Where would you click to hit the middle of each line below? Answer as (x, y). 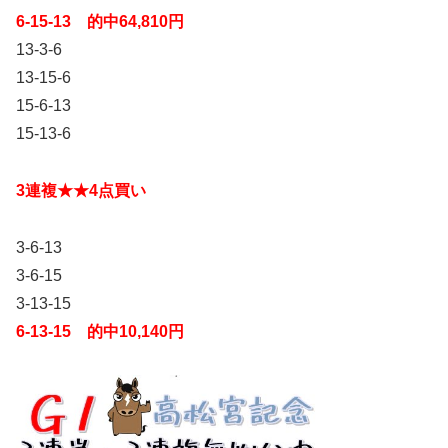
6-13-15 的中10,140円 (100, 332)
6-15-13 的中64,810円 (100, 22)
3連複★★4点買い (81, 191)
